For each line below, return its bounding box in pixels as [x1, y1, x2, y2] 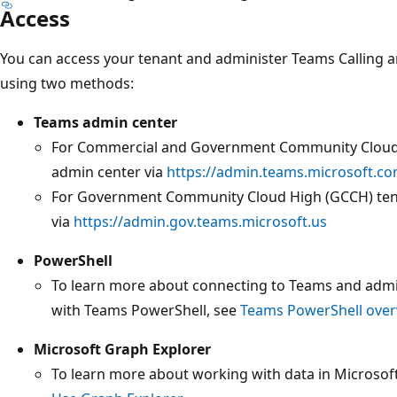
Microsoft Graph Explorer [34, 339, 211, 359]
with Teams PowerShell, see [51, 300, 240, 320]
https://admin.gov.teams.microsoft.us [74, 211, 327, 231]
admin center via [51, 161, 167, 182]
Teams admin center [34, 112, 177, 132]
